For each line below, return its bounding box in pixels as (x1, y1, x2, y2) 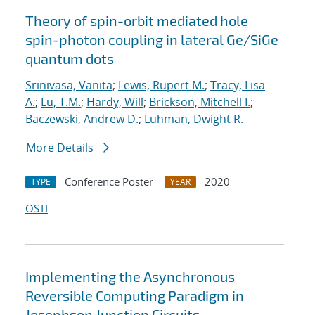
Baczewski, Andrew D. (25, 111, 139, 127)
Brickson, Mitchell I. (149, 94, 250, 110)
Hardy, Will (86, 94, 143, 110)
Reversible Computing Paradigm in (25, 287, 244, 304)
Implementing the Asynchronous (25, 268, 235, 285)
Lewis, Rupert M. (118, 77, 205, 94)
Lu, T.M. (41, 94, 81, 110)
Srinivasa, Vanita (25, 77, 112, 94)
